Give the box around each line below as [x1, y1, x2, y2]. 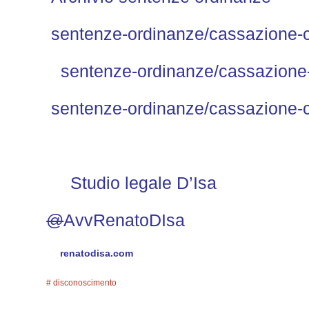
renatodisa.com [60, 247, 134, 259]
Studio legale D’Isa [70, 172, 217, 192]
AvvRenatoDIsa [63, 210, 186, 230]
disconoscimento [53, 277, 117, 288]
